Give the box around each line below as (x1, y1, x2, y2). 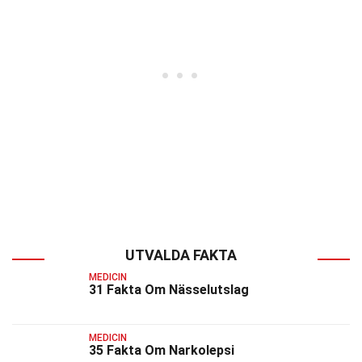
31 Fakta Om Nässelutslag (89, 282, 249, 297)
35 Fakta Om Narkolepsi (89, 343, 234, 359)
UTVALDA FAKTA (125, 246, 237, 263)
